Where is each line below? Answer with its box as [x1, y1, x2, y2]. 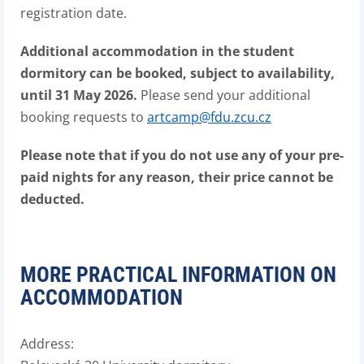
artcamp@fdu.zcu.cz [147, 108, 271, 126]
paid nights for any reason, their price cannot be [20, 168, 333, 186]
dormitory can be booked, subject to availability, [20, 64, 335, 82]
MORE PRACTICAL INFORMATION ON [20, 262, 336, 287]
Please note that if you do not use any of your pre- [20, 146, 344, 164]
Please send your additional [141, 86, 310, 104]
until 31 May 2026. [20, 86, 141, 104]
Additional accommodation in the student [20, 42, 294, 60]
